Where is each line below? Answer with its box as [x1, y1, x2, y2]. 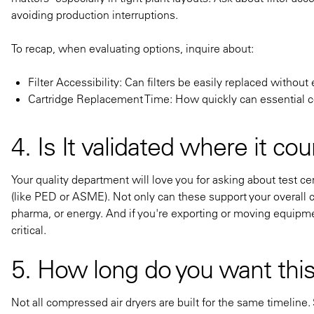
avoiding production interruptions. [11, 7, 178, 22]
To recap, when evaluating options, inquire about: [11, 41, 257, 55]
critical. [11, 222, 46, 237]
